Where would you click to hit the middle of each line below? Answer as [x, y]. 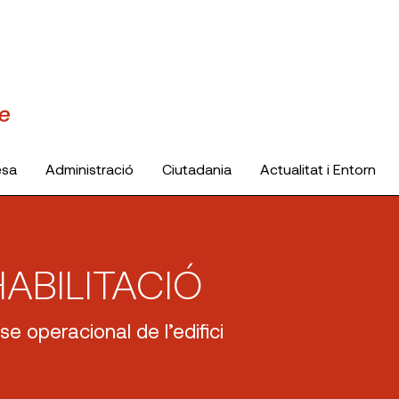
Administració [90, 168]
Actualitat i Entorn [318, 168]
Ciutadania [197, 168]
